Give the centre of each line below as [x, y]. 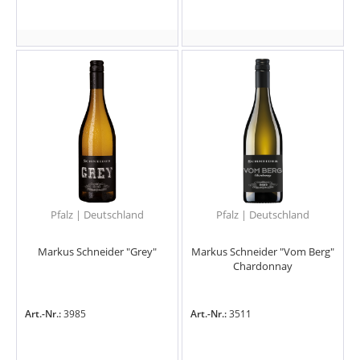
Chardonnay [263, 266]
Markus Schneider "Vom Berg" [263, 252]
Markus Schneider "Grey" [97, 252]
